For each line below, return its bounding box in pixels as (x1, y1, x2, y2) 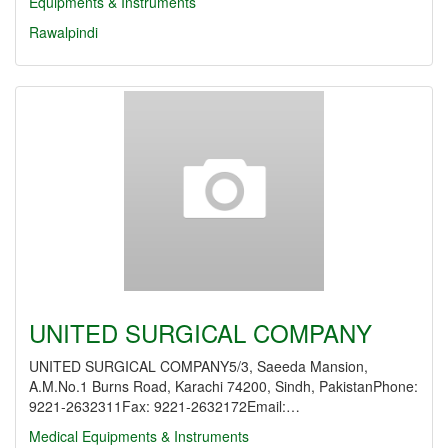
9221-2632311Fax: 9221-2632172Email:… (29, 396, 300, 416)
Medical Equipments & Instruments (29, 426, 249, 446)
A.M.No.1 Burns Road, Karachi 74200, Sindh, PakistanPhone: (29, 376, 418, 396)
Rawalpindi (29, 22, 98, 42)
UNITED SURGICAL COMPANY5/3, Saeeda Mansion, (29, 356, 368, 376)
